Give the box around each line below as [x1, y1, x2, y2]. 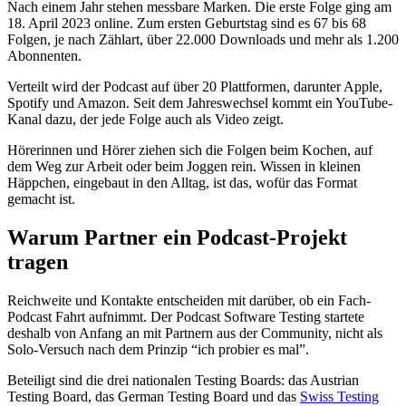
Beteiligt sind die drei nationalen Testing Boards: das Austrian [7, 372, 359, 389]
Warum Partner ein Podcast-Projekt [7, 226, 347, 250]
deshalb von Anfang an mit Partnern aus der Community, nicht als [7, 325, 382, 342]
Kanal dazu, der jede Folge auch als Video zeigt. [7, 111, 284, 128]
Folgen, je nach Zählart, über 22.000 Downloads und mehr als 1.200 [7, 32, 399, 48]
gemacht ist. [7, 191, 75, 208]
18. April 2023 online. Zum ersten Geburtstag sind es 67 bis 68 [7, 15, 366, 32]
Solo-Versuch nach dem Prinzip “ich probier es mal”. [7, 342, 309, 358]
